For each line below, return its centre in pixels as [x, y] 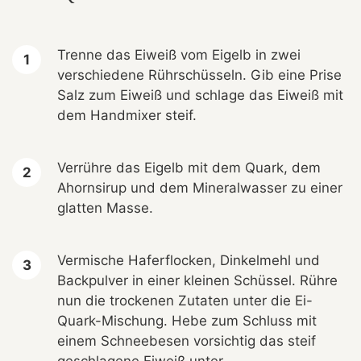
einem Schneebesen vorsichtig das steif [187, 341]
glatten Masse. [105, 208]
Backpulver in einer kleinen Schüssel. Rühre [197, 281]
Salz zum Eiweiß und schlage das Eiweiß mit [200, 95]
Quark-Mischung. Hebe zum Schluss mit [187, 321]
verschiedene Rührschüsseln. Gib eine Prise [199, 75]
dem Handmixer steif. [127, 116]
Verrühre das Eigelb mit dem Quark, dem [189, 168]
